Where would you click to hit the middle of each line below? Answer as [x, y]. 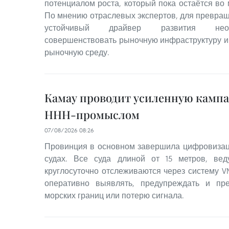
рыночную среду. [77, 52]
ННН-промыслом [92, 114]
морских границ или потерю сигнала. [114, 195]
